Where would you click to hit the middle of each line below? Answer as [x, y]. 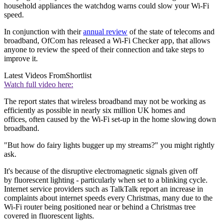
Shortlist [79, 75]
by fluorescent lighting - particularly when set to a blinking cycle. [106, 180]
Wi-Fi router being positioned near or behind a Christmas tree [100, 207]
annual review [105, 31]
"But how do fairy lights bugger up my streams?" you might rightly [109, 145]
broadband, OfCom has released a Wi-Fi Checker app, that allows [107, 40]
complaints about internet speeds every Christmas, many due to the [108, 198]
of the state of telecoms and [171, 31]
